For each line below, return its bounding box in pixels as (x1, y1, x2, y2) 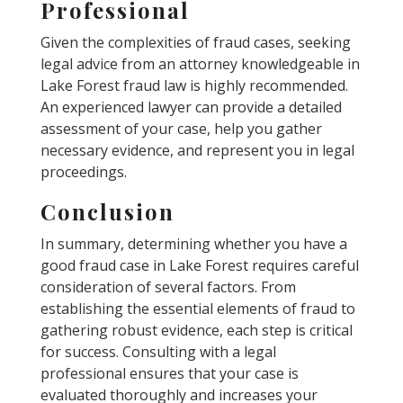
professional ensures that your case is (40, 363, 299, 383)
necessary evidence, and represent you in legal (40, 139, 354, 160)
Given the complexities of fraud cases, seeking (40, 31, 351, 52)
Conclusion (40, 196, 175, 226)
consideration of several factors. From (40, 276, 296, 297)
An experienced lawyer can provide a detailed (40, 96, 342, 117)
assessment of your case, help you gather (40, 118, 322, 139)
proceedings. (40, 161, 127, 182)
